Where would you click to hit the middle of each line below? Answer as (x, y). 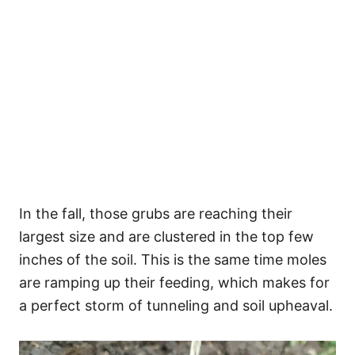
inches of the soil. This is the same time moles (173, 260)
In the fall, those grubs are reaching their (156, 214)
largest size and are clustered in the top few (166, 237)
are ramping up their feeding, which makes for (174, 282)
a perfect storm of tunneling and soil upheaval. (176, 305)
